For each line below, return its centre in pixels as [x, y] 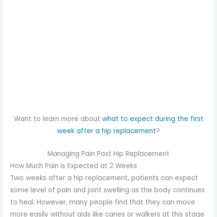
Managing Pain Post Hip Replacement [108, 154]
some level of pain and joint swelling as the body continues [108, 190]
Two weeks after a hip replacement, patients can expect [104, 178]
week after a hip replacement [107, 131]
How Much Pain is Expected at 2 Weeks [74, 166]
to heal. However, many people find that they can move [103, 202]
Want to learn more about [58, 119]
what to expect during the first [153, 119]
